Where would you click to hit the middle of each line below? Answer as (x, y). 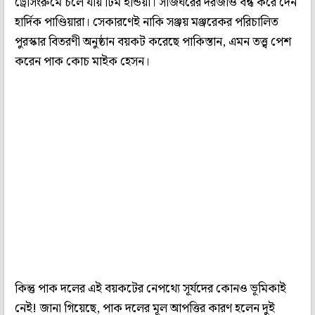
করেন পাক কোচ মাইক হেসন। (84, 62)
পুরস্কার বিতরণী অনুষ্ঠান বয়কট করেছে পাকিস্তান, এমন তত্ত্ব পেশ (153, 42)
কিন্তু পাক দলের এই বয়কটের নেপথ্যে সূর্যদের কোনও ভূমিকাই (150, 289)
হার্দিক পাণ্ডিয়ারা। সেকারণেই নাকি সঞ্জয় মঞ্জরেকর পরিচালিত (147, 22)
